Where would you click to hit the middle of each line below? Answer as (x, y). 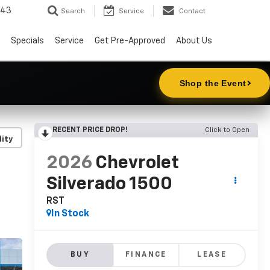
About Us (194, 41)
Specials (27, 41)
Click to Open (227, 130)
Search (73, 11)
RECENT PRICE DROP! (90, 130)
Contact (192, 11)
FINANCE (146, 255)
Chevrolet (137, 163)
